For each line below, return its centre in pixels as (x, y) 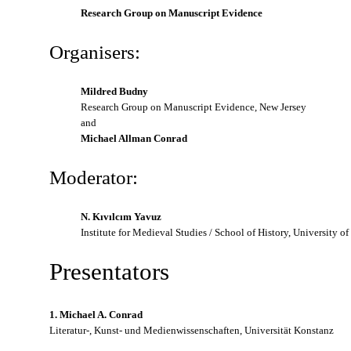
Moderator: (94, 177)
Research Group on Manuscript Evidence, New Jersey (194, 107)
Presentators (109, 271)
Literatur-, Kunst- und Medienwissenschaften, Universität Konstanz (192, 330)
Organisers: (95, 52)
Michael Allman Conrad (135, 138)
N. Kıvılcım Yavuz (121, 217)
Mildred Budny (114, 91)
